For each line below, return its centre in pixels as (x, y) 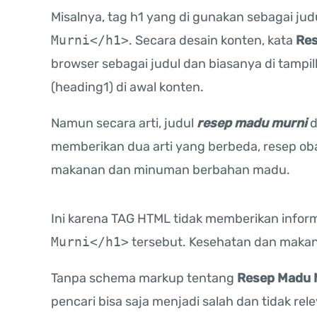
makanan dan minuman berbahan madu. (171, 170)
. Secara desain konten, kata (212, 41)
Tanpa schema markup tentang (144, 278)
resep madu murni (252, 123)
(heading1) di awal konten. (127, 87)
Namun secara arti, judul (124, 123)
